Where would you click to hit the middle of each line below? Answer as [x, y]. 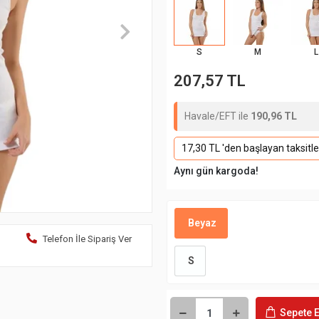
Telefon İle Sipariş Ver [87, 239]
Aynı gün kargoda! [216, 171]
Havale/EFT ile [218, 116]
